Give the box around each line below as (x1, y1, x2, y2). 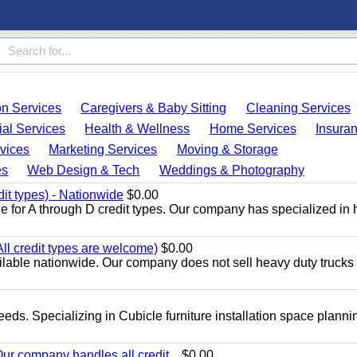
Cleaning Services (245, 101, 351, 115)
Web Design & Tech (27, 163, 140, 177)
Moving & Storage (176, 143, 278, 156)
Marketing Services (49, 143, 158, 156)
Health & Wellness (84, 122, 190, 135)
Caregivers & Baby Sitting (80, 101, 227, 115)
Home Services (209, 122, 296, 135)
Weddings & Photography (159, 163, 304, 177)
